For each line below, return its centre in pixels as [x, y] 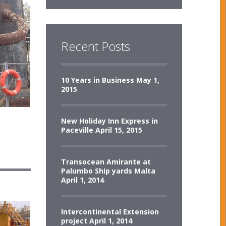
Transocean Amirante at [106, 162]
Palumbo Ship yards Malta [108, 171]
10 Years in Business [97, 80]
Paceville [77, 130]
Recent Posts [95, 46]
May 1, [148, 80]
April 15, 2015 [119, 130]
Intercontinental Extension [110, 212]
